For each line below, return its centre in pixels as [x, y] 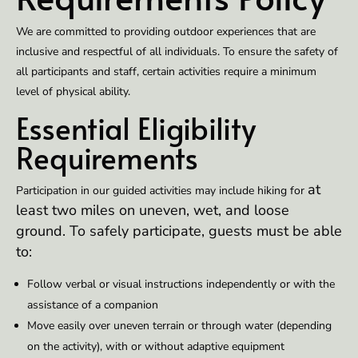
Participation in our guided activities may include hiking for [162, 191]
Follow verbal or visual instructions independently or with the [181, 284]
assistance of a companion [93, 305]
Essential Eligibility [136, 128]
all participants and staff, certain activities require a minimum [166, 72]
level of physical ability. [73, 92]
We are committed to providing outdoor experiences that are [166, 32]
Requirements [107, 157]
